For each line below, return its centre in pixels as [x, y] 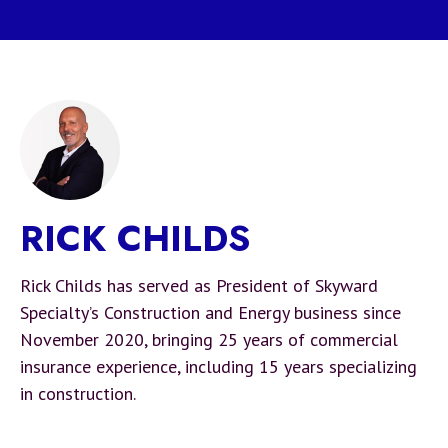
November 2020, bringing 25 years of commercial [209, 340]
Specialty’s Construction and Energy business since [210, 313]
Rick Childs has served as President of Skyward [199, 286]
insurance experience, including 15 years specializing [218, 367]
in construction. [78, 394]
